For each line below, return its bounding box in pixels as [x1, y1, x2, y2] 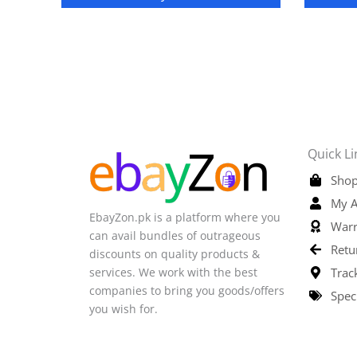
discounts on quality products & [89, 245, 260, 261]
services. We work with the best [89, 264, 257, 280]
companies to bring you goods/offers [89, 282, 284, 298]
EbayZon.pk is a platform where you [89, 209, 280, 225]
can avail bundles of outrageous [89, 227, 261, 243]
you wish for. [89, 300, 161, 316]
